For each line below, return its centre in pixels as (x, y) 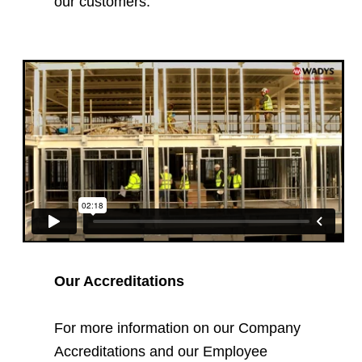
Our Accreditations (120, 281)
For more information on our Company (178, 328)
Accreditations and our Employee (161, 351)
